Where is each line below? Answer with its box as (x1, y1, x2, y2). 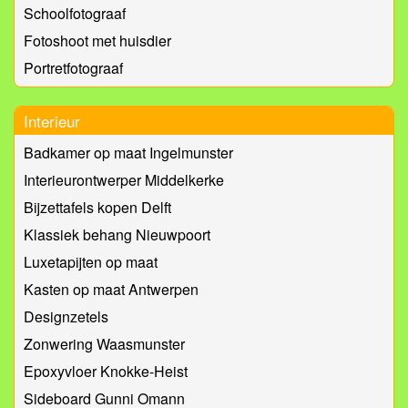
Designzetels (24, 306, 108, 328)
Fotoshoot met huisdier (24, 30, 171, 52)
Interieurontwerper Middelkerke (24, 169, 224, 191)
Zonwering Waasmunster (24, 333, 185, 355)
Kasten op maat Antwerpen (24, 279, 199, 301)
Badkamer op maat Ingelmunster (24, 142, 233, 164)
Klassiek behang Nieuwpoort (24, 224, 210, 246)
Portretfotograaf (24, 57, 123, 79)
